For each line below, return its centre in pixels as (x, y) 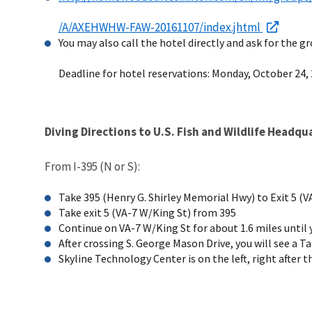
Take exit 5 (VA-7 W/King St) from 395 (147, 212)
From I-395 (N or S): (92, 166)
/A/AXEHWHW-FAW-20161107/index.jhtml (161, 27)
